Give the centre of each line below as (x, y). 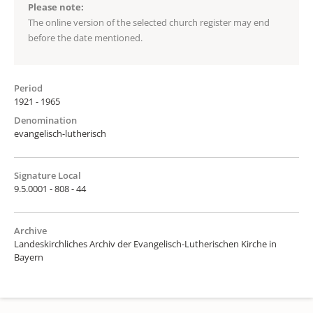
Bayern (29, 257)
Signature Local (48, 175)
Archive (30, 230)
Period (28, 88)
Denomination (45, 120)
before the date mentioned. (85, 37)
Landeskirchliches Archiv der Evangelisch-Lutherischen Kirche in (145, 243)
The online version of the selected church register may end (149, 22)
